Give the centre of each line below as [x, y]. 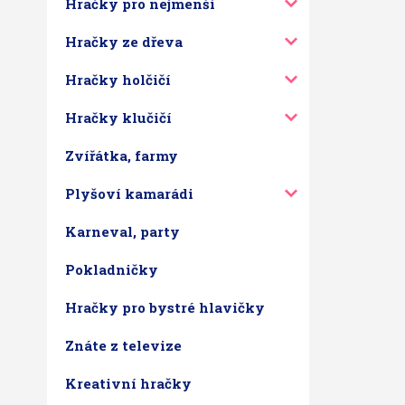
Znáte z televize [123, 345]
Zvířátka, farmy [122, 155]
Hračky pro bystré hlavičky [165, 307]
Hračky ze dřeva [124, 42]
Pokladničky [112, 269]
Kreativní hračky [128, 383]
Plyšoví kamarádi [129, 193]
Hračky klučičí [118, 118]
